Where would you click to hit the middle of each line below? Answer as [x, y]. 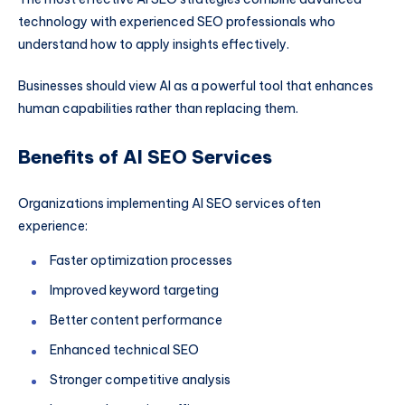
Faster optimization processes [141, 261]
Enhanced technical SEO [124, 350]
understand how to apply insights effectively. [154, 44]
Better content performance [136, 320]
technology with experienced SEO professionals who [177, 21]
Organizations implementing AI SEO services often [170, 204]
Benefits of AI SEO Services [145, 156]
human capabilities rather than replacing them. [158, 108]
